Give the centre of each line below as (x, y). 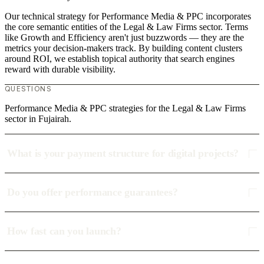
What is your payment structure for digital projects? (123, 154)
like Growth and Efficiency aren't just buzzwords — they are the (124, 38)
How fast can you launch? (64, 231)
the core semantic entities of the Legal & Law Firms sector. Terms (126, 27)
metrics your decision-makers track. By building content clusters (123, 48)
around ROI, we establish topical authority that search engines (120, 59)
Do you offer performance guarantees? (93, 192)
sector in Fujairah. (38, 119)
